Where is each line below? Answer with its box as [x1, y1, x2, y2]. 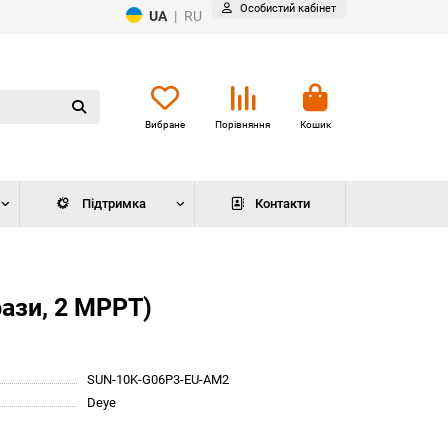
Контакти [255, 195, 311, 211]
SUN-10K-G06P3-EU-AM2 [87, 371, 230, 387]
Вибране [145, 118, 185, 130]
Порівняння [215, 118, 270, 130]
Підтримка [81, 195, 146, 211]
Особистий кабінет [240, 2, 336, 16]
